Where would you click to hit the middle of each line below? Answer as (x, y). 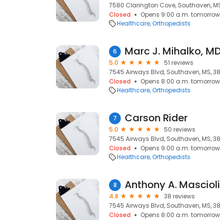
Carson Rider (156, 118)
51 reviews (179, 63)
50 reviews (180, 129)
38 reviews (179, 196)
